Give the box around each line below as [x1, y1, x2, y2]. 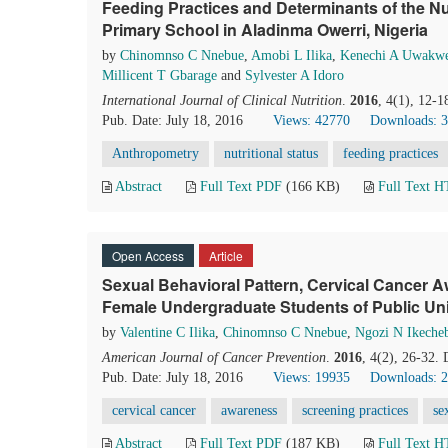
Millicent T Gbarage [102, 68, 217, 83]
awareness [221, 403, 277, 418]
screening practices [302, 403, 408, 418]
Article [209, 247, 243, 264]
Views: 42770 [273, 113, 350, 128]
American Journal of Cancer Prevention [102, 350, 326, 365]
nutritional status [224, 146, 318, 161]
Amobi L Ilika [251, 48, 332, 63]
